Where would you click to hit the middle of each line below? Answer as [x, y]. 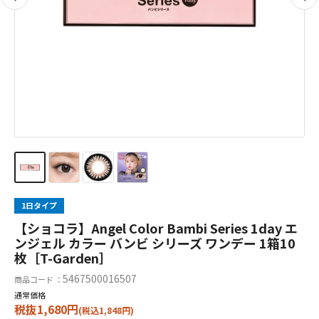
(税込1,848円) [106, 310]
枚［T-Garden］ [63, 258]
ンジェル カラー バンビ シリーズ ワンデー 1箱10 [155, 243]
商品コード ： [38, 279]
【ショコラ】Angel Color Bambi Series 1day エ [156, 228]
